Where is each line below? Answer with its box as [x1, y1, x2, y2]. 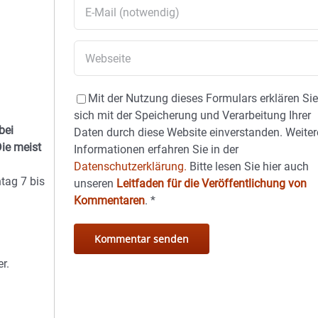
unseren [74, 177, 117, 190]
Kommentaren [74, 194, 146, 207]
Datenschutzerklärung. [74, 160, 187, 173]
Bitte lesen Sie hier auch [187, 160, 309, 173]
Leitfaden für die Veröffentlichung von [116, 177, 307, 190]
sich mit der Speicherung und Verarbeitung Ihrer [74, 109, 312, 122]
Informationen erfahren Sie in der [74, 143, 239, 156]
